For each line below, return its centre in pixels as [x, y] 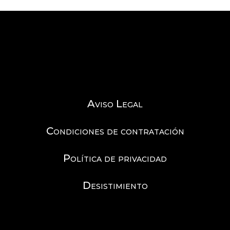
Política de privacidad [115, 158]
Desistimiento [115, 185]
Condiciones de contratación [115, 131]
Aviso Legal [115, 103]
